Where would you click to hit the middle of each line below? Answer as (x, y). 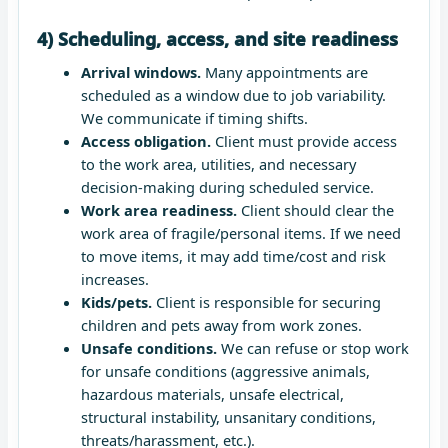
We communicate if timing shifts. (194, 118)
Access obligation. (145, 141)
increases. (114, 279)
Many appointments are (284, 72)
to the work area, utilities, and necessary (218, 164)
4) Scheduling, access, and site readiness (217, 39)
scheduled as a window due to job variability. (233, 95)
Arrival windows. (140, 72)
